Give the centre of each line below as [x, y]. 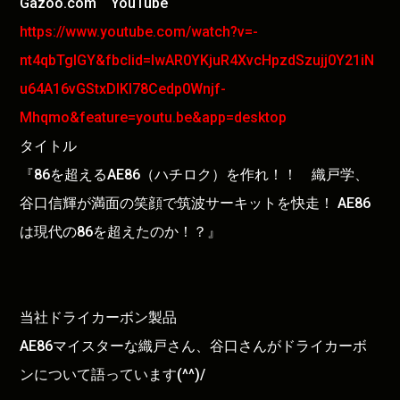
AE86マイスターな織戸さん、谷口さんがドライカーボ [194, 346]
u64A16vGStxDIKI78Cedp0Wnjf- [123, 88]
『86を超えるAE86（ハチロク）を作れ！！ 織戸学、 [195, 174]
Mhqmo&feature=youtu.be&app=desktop [154, 117]
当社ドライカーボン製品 [99, 317]
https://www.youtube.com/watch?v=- [139, 31]
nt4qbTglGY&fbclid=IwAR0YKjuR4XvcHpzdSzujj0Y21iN [197, 60]
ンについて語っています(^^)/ [113, 374]
